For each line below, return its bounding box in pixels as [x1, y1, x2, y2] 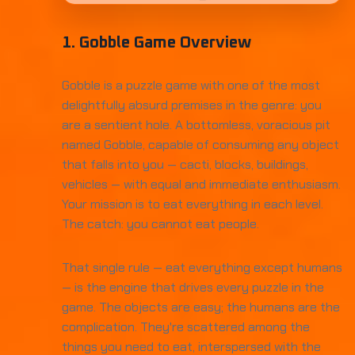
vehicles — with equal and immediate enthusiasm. [62, 176, 341, 193]
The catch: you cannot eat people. [62, 216, 259, 232]
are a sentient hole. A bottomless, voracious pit [62, 116, 330, 133]
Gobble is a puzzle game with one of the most [62, 77, 320, 94]
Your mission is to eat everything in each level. [62, 196, 323, 212]
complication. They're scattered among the [62, 319, 310, 335]
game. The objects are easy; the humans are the [62, 299, 340, 315]
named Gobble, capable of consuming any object [62, 136, 339, 153]
